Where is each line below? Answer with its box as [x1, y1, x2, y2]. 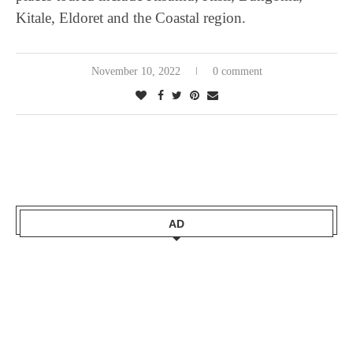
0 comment [212, 65, 262, 77]
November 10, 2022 [91, 65, 180, 77]
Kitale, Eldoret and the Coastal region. [16, 9, 246, 26]
